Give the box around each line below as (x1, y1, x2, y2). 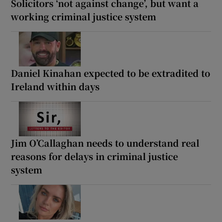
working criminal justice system (11, 9, 157, 23)
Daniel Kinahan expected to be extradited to (11, 66, 211, 79)
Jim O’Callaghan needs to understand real (11, 136, 200, 149)
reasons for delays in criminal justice (11, 149, 178, 163)
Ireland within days (11, 79, 100, 93)
